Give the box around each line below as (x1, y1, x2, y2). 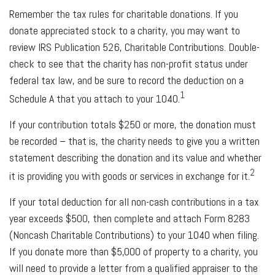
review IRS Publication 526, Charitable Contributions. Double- (9, 39, 260, 54)
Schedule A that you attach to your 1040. (9, 91, 180, 106)
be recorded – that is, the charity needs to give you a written (9, 133, 260, 148)
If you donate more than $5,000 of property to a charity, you (9, 244, 258, 258)
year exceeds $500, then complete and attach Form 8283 (9, 211, 250, 225)
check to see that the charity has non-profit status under (9, 56, 248, 71)
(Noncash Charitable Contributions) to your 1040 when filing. (9, 227, 259, 242)
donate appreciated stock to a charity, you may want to (9, 23, 240, 37)
